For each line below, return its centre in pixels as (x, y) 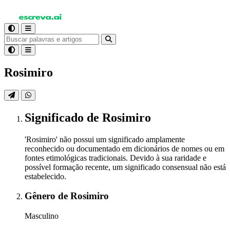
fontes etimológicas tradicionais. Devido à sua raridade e (116, 158)
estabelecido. (45, 176)
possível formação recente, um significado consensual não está (125, 167)
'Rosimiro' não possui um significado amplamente (105, 139)
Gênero (41, 196)
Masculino (42, 216)
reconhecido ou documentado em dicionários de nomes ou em (124, 148)
